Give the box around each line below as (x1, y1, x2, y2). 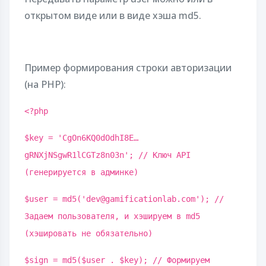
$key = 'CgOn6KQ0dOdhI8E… (24, 133, 138, 142)
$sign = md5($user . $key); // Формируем (24, 255, 210, 265)
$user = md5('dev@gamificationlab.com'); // (24, 194, 224, 204)
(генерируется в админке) (24, 167, 138, 177)
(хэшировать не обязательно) (24, 229, 153, 238)
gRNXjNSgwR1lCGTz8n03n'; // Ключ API (24, 150, 191, 160)
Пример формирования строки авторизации (24, 61, 232, 74)
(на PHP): (24, 78, 66, 91)
